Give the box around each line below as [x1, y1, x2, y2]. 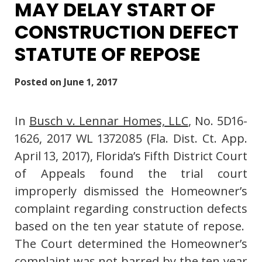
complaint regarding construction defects [15, 201, 247, 217]
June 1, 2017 [64, 75, 118, 89]
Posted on [15, 75, 64, 89]
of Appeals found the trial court [15, 166, 247, 182]
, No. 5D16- [188, 113, 248, 129]
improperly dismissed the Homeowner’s [15, 183, 247, 199]
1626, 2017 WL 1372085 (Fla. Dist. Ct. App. [15, 130, 247, 147]
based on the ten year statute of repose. [15, 218, 247, 235]
